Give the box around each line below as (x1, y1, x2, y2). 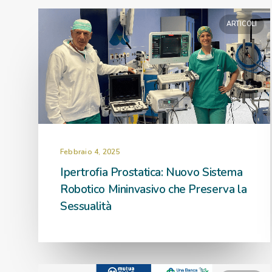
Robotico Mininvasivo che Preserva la (60, 182, 247, 197)
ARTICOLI (226, 19, 257, 29)
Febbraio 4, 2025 (60, 147, 120, 157)
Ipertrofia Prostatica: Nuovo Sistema (60, 165, 243, 180)
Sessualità (60, 199, 112, 214)
